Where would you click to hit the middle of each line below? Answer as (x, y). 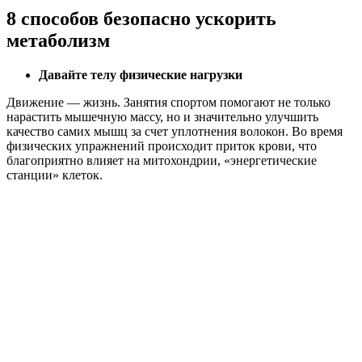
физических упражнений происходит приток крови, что (162, 146)
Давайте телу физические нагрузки (141, 75)
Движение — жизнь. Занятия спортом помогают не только (168, 103)
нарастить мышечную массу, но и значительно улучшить (162, 117)
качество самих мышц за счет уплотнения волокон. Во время (175, 132)
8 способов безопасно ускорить (141, 19)
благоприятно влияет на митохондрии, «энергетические (162, 161)
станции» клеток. (55, 175)
